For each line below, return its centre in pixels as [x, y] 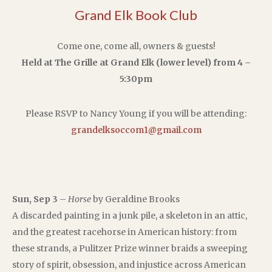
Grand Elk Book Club [136, 15]
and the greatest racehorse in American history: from [124, 232]
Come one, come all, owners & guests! [136, 46]
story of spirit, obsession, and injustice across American [129, 264]
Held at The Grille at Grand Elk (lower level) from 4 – [136, 62]
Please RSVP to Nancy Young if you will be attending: [136, 113]
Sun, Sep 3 [35, 199]
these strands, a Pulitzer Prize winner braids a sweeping [130, 248]
